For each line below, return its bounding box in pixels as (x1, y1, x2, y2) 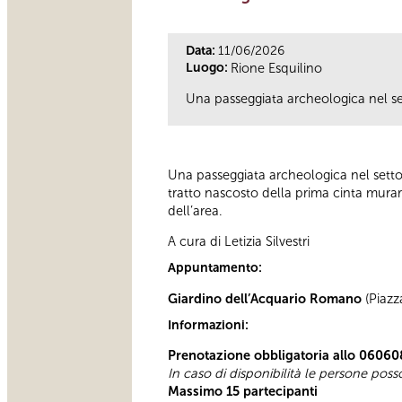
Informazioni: (168, 317, 251, 333)
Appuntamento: (168, 260, 265, 276)
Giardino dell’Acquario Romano (168, 290, 362, 307)
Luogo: (186, 59, 231, 75)
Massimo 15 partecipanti (168, 383, 318, 400)
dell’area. (168, 202, 223, 219)
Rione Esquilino (231, 59, 322, 76)
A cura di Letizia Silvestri (168, 233, 310, 250)
